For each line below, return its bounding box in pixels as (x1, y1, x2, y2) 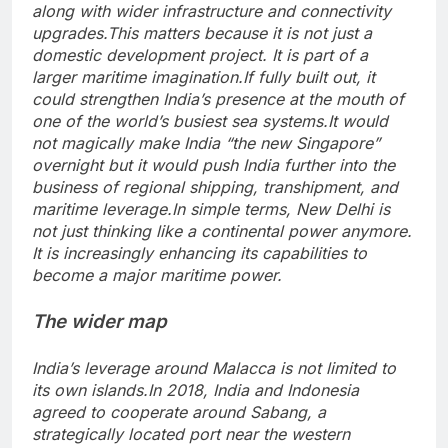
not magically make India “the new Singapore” (32, 133, 380, 154)
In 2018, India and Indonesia (148, 380, 359, 401)
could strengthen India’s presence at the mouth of (32, 89, 404, 110)
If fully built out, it (243, 67, 375, 88)
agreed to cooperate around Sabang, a (32, 402, 326, 423)
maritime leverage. (32, 199, 172, 220)
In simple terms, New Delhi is (172, 199, 390, 220)
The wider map (32, 310, 167, 334)
